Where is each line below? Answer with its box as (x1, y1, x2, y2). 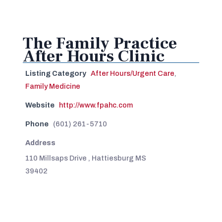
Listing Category (25, 69, 86, 77)
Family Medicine (25, 82, 80, 90)
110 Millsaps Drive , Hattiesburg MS (25, 154, 146, 162)
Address (25, 138, 55, 147)
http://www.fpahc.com (58, 101, 133, 109)
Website (25, 101, 55, 109)
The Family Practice (22, 32, 177, 54)
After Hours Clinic (22, 45, 165, 67)
